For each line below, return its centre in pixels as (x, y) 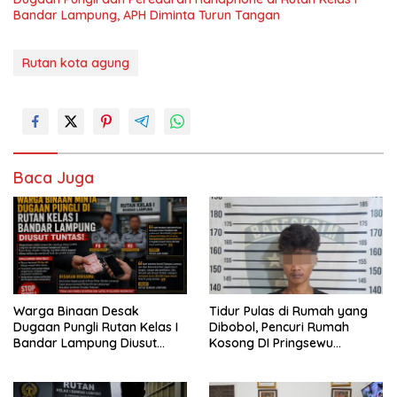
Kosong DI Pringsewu (271, 343)
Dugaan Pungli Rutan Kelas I (96, 327)
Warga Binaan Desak (76, 311)
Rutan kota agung (76, 62)
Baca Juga (54, 177)
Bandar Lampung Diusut (85, 343)
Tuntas (33, 358)
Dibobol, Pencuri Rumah (279, 327)
